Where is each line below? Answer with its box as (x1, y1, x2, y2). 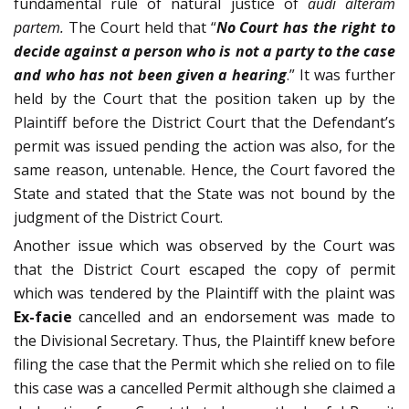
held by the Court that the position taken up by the (14, 89, 395, 110)
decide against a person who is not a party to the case (14, 41, 395, 62)
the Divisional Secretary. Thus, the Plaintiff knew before (14, 330, 395, 351)
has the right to (278, 17, 396, 38)
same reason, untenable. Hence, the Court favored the (14, 160, 395, 181)
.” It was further (287, 65, 396, 86)
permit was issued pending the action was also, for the (14, 136, 395, 157)
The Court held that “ (68, 17, 216, 38)
